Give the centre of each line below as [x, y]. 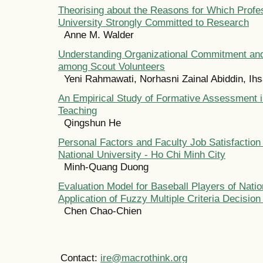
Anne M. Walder [99, 34]
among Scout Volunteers [112, 66]
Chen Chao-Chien [103, 210]
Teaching [77, 110]
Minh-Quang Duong [106, 166]
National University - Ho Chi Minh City [142, 154]
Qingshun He [92, 122]
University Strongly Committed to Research [154, 22]
